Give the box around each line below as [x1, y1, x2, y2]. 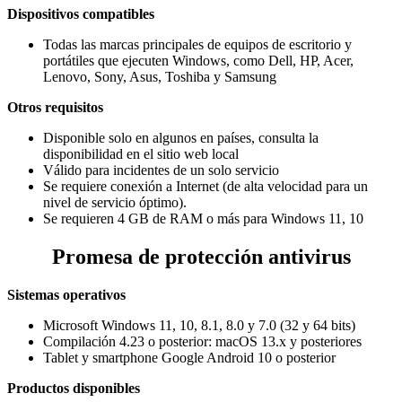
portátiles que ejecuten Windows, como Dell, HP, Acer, [43, 53, 354, 69]
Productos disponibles [7, 380, 140, 397]
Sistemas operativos [7, 287, 126, 303]
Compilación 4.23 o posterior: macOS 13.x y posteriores [43, 334, 362, 350]
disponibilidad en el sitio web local [43, 146, 239, 162]
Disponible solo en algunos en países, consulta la [43, 130, 319, 146]
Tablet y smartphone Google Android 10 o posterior [43, 350, 336, 366]
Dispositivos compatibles [7, 6, 154, 22]
